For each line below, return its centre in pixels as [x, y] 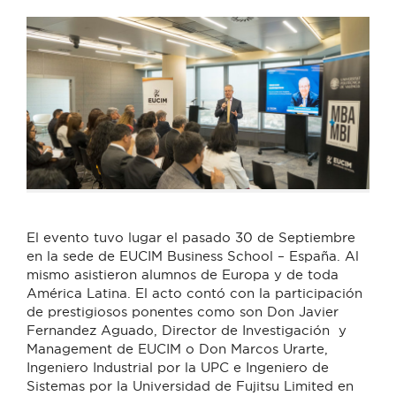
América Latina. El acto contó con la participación [194, 293]
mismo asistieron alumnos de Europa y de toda [183, 274]
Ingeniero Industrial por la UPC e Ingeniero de [178, 367]
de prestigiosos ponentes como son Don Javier [183, 311]
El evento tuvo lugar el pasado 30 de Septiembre [191, 237]
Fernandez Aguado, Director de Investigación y [187, 330]
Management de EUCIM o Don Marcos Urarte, [177, 348]
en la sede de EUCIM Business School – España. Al [193, 255]
